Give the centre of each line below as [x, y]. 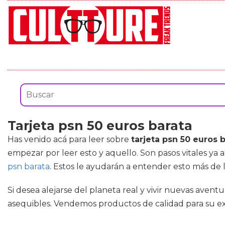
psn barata [29, 166]
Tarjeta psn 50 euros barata [100, 126]
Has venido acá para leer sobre [69, 139]
